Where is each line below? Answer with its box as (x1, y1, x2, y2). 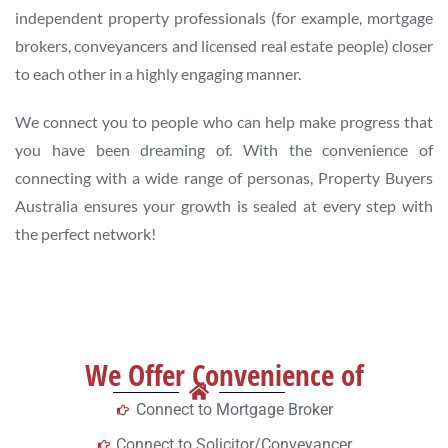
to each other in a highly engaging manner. (15, 64, 301, 83)
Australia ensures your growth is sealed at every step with (15, 196, 433, 215)
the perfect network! (15, 224, 156, 243)
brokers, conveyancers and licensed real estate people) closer (15, 36, 433, 55)
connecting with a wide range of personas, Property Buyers (15, 168, 433, 187)
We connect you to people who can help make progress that (15, 112, 433, 131)
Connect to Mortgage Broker (135, 400, 333, 419)
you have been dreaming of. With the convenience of (15, 140, 433, 159)
